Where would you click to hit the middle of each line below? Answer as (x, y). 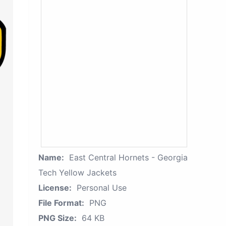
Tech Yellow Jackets (77, 173)
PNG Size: (58, 218)
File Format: (61, 203)
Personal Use (102, 188)
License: (55, 188)
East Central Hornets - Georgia (128, 157)
